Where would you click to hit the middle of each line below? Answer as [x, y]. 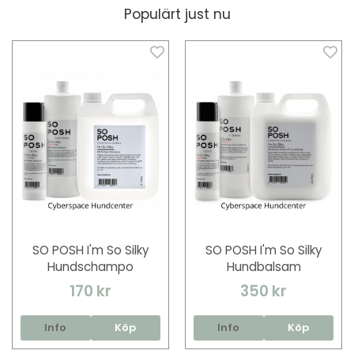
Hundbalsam [264, 267]
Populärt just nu [177, 14]
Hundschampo [90, 267]
